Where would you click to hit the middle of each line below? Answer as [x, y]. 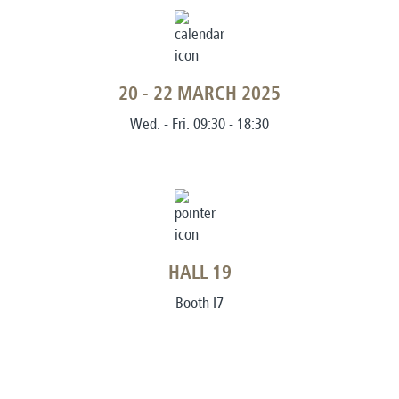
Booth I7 [199, 303]
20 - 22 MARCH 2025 [199, 94]
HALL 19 [199, 273]
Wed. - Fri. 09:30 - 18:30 [199, 124]
